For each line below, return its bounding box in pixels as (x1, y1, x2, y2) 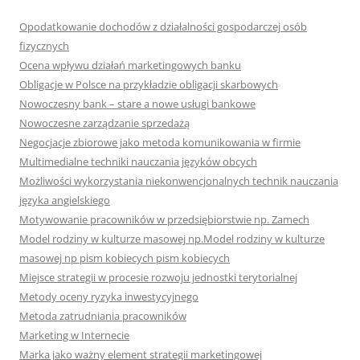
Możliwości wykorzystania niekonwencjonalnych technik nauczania (19, 174, 338, 188)
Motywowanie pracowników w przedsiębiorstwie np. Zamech (19, 212, 309, 227)
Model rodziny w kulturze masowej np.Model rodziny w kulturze (19, 231, 325, 246)
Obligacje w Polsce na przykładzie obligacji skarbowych (19, 77, 278, 92)
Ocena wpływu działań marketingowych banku (19, 58, 241, 72)
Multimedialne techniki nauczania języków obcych (19, 154, 257, 169)
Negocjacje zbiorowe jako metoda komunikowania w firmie (19, 135, 301, 149)
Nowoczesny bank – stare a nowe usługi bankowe (19, 96, 256, 111)
